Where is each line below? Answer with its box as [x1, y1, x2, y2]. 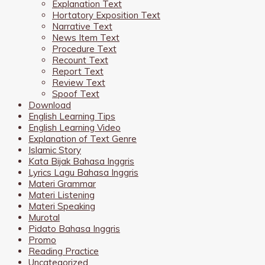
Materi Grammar [28, 177, 96, 189]
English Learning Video [28, 121, 121, 133]
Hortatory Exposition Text [52, 9, 160, 21]
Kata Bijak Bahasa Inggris [28, 155, 134, 167]
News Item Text [52, 31, 119, 43]
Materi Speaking [28, 200, 95, 212]
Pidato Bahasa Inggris [28, 222, 120, 234]
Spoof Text [52, 88, 99, 99]
